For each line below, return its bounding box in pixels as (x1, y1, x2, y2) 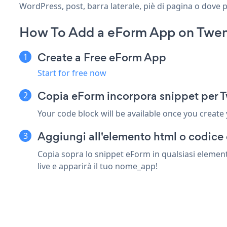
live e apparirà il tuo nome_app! (37, 160, 158, 172)
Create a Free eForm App (37, 49, 166, 65)
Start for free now (37, 67, 106, 79)
